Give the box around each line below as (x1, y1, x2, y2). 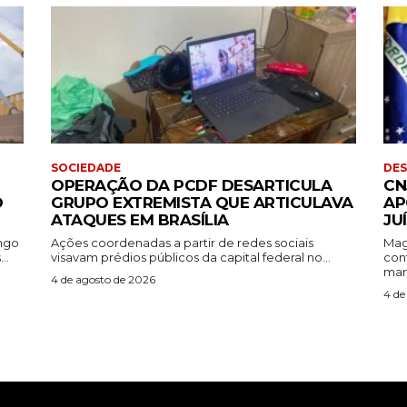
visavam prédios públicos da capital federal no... (51, 250, 331, 265)
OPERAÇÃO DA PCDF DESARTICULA (51, 176, 332, 195)
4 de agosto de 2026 (51, 273, 155, 287)
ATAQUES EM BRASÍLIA (51, 211, 229, 230)
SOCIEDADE (51, 161, 121, 175)
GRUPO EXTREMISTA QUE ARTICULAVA (51, 194, 353, 213)
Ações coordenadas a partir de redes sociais (51, 235, 313, 251)
